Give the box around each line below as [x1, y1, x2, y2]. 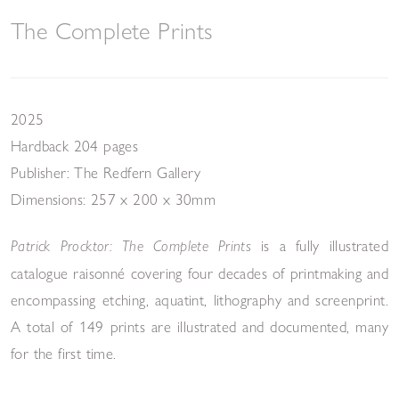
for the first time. [11, 343, 117, 362]
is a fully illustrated [261, 235, 388, 255]
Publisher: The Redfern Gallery [11, 162, 200, 182]
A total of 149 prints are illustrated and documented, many [11, 316, 388, 336]
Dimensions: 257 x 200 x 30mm [11, 189, 216, 208]
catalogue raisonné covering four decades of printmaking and [11, 263, 388, 282]
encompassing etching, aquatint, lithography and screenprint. [11, 289, 388, 309]
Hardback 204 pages [11, 135, 139, 155]
